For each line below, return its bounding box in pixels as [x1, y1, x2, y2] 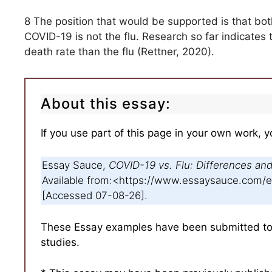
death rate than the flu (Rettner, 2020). [24, 46, 214, 58]
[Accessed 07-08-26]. [42, 189, 148, 202]
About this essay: [41, 95, 171, 112]
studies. [41, 236, 80, 248]
